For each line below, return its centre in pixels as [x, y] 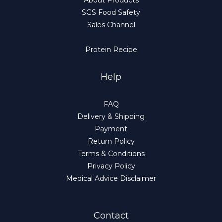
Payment [111, 129]
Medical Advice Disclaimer [111, 179]
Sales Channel [111, 25]
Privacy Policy [111, 166]
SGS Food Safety [111, 13]
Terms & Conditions [111, 154]
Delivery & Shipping [111, 117]
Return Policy [111, 141]
